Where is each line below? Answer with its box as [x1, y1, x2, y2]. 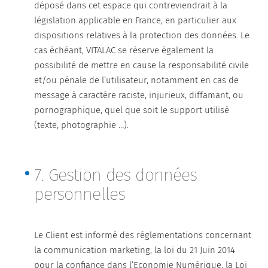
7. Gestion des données [34, 165, 197, 185]
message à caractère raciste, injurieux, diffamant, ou [34, 90, 244, 100]
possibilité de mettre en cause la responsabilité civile [34, 60, 249, 71]
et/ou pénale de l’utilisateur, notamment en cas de [34, 75, 239, 86]
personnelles [34, 184, 126, 205]
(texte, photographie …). [34, 120, 129, 130]
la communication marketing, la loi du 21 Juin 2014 [34, 245, 236, 255]
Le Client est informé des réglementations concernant [34, 230, 252, 240]
